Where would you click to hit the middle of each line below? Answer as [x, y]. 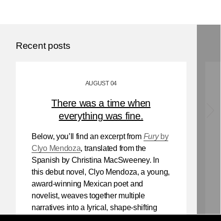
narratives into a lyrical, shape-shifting [94, 207]
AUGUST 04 [101, 83]
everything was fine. [101, 116]
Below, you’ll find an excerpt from [88, 136]
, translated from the [113, 148]
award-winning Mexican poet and [87, 184]
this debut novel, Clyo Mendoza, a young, [101, 172]
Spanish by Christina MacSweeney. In [95, 160]
